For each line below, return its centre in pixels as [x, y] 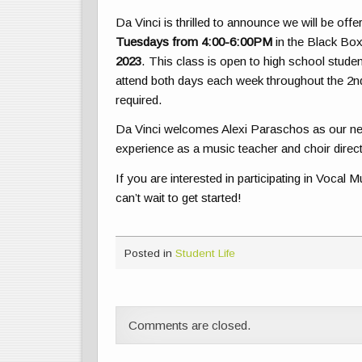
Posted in [149, 253]
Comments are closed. [190, 326]
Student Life [205, 253]
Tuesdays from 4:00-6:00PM [194, 42]
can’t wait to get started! [179, 197]
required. [139, 100]
